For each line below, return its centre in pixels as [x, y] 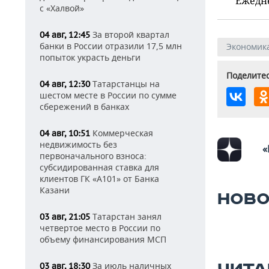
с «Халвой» [62, 8]
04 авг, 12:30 [65, 84]
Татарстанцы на [125, 84]
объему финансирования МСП [103, 239]
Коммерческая [122, 133]
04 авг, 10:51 [65, 133]
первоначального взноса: [93, 156]
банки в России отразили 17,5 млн [111, 46]
